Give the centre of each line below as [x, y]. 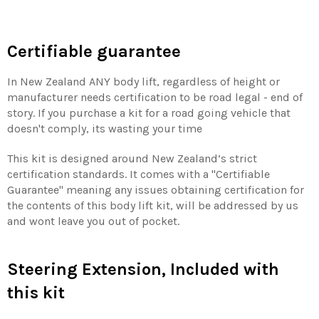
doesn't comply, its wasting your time [105, 129]
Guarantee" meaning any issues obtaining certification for [156, 190]
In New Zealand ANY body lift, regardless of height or [143, 82]
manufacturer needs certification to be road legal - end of [155, 98]
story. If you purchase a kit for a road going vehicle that [149, 113]
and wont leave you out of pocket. [93, 221]
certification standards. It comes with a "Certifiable [138, 174]
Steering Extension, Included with [143, 270]
